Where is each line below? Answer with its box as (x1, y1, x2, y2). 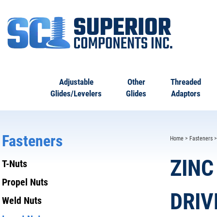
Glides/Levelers (50, 89, 102, 98)
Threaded (170, 77, 201, 87)
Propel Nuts (2, 176, 48, 188)
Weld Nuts (2, 195, 42, 206)
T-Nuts (2, 158, 27, 170)
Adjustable (59, 77, 93, 87)
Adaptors (171, 89, 201, 98)
